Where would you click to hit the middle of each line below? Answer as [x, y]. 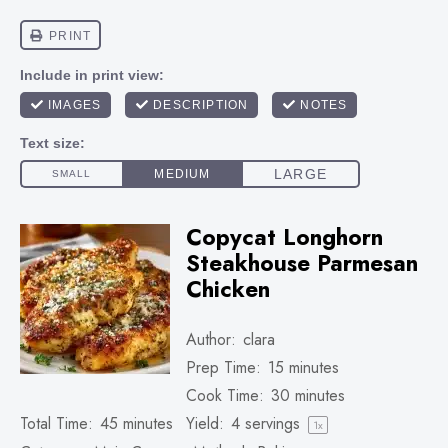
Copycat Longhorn [284, 237]
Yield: [205, 423]
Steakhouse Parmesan [302, 263]
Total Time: [56, 423]
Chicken [228, 289]
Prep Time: [223, 367]
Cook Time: [225, 395]
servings [272, 423]
